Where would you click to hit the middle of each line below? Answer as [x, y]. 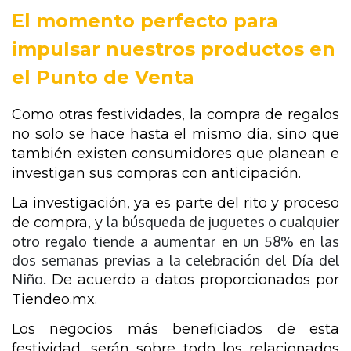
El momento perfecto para [145, 20]
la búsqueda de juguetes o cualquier [223, 221]
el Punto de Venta [103, 77]
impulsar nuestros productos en [174, 49]
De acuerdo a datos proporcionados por [193, 279]
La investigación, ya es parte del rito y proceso [175, 203]
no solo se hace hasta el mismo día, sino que [175, 134]
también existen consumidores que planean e [175, 153]
